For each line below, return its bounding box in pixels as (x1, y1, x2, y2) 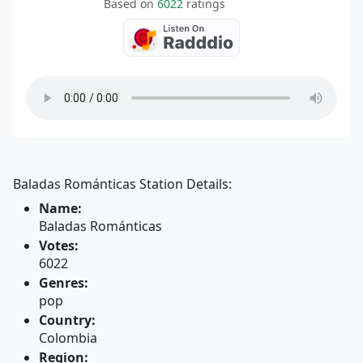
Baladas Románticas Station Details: (13, 175, 232, 193)
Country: (39, 311, 96, 329)
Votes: (39, 237, 79, 254)
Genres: (39, 274, 88, 292)
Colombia (39, 329, 97, 347)
